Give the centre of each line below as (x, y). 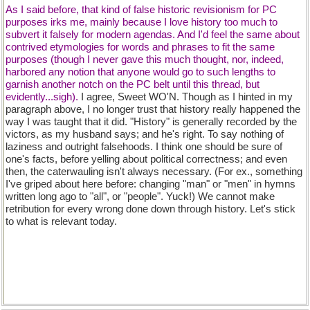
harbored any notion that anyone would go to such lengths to (140, 72)
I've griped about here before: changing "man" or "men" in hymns (151, 184)
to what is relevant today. (61, 221)
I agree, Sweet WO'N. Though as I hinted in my (187, 97)
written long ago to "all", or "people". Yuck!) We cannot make (140, 197)
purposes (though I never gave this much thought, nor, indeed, (145, 60)
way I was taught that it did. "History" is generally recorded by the (151, 122)
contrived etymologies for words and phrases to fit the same (140, 47)
